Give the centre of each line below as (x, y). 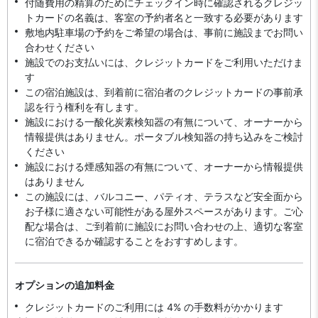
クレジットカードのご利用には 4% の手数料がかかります (154, 307)
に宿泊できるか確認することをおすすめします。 (134, 241)
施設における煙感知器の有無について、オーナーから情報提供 (164, 166)
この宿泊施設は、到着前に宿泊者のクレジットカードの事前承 (164, 92)
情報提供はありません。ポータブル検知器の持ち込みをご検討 (164, 137)
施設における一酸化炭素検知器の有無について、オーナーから (164, 122)
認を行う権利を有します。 (84, 107)
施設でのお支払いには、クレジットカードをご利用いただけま (164, 62)
